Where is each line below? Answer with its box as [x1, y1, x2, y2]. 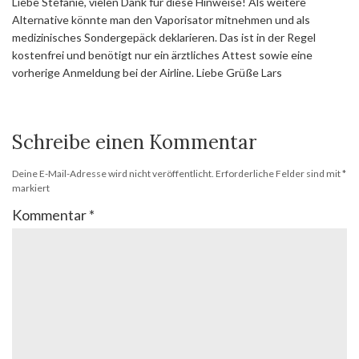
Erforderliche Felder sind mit [216, 167, 342, 179]
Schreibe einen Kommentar [12, 129, 256, 155]
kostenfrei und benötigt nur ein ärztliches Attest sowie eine [12, 47, 313, 62]
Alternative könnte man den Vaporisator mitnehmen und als [12, 12, 310, 26]
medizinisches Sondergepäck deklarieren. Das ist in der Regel [12, 30, 316, 44]
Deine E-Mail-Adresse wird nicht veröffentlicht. [12, 167, 214, 179]
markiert [12, 181, 50, 194]
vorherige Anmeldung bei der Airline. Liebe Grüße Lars [12, 65, 282, 79]
